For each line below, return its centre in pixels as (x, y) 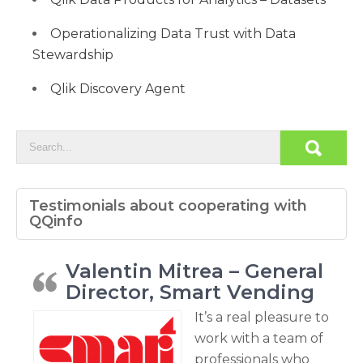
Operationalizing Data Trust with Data (173, 34)
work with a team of (259, 338)
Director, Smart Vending (190, 292)
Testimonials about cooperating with (168, 206)
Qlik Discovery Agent (118, 89)
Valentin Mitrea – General (194, 271)
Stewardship (73, 55)
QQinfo (56, 221)
